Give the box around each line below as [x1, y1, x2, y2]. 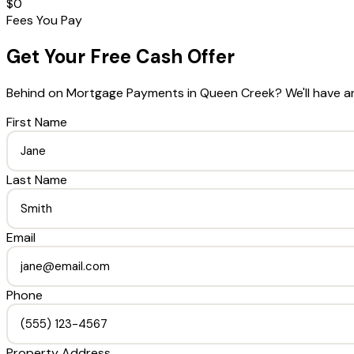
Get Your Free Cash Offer [6, 43, 235, 69]
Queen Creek [200, 84, 275, 101]
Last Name [6, 171, 67, 188]
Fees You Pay [6, 11, 82, 28]
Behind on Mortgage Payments [6, 84, 184, 101]
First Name [6, 113, 67, 130]
